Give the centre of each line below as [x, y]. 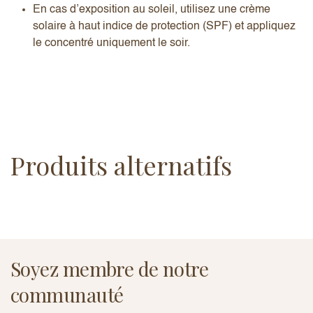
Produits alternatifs [121, 165]
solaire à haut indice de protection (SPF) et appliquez [164, 26]
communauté [67, 294]
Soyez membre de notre [110, 269]
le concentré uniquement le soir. [111, 43]
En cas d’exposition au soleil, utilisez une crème [152, 9]
